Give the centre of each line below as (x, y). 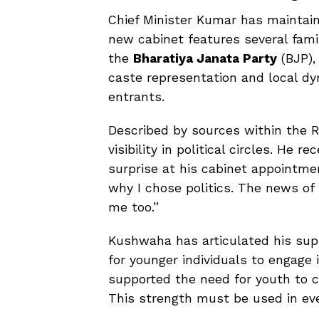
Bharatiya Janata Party (205, 58)
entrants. (136, 96)
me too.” (134, 207)
